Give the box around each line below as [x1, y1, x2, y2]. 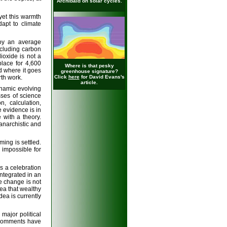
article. [81, 80, 98, 85]
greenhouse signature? [60, 68, 118, 74]
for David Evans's [79, 74, 125, 80]
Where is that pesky [64, 63, 114, 68]
